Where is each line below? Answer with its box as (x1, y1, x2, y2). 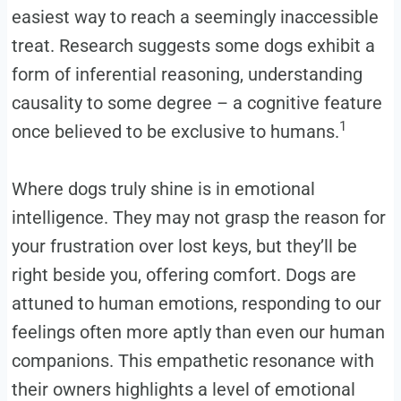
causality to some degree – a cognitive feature (11, 91, 382, 114)
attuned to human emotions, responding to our (11, 292, 381, 314)
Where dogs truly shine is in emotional (11, 177, 315, 200)
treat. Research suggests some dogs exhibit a (11, 34, 375, 56)
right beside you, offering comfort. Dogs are (11, 263, 356, 286)
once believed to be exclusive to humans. (11, 120, 339, 142)
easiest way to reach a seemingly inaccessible (11, 5, 379, 28)
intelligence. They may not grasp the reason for (11, 206, 386, 228)
